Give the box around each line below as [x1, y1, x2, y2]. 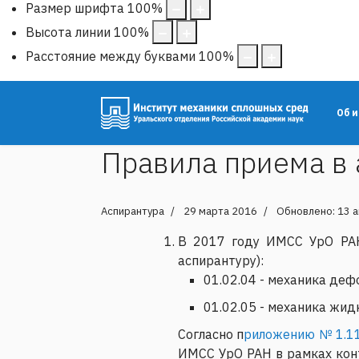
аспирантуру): [178, 252, 264, 268]
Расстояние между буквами [26, 47, 196, 64]
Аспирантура [101, 204, 164, 218]
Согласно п [178, 325, 244, 342]
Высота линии [26, 23, 111, 40]
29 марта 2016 [184, 204, 257, 218]
